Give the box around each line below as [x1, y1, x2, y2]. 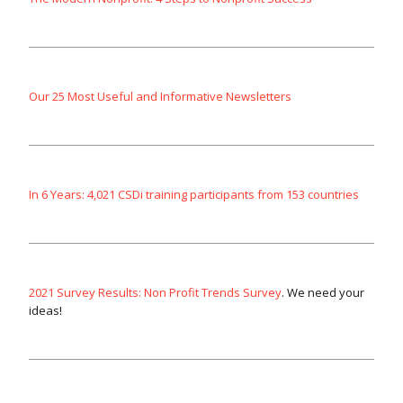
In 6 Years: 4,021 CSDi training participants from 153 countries [29, 186, 359, 203]
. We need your [282, 284, 364, 301]
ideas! [29, 302, 62, 319]
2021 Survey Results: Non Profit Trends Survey [29, 284, 282, 301]
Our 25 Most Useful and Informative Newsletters [29, 88, 291, 105]
